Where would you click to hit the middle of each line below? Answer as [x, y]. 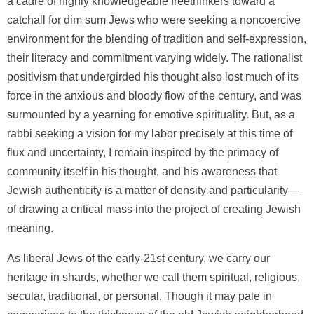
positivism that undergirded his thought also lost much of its [153, 76]
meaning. [30, 228]
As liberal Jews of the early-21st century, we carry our [138, 258]
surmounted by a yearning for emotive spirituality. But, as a [151, 114]
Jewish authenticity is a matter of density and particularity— [153, 190]
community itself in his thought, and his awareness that [142, 171]
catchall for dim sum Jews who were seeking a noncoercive [154, 20]
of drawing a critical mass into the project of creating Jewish [154, 209]
